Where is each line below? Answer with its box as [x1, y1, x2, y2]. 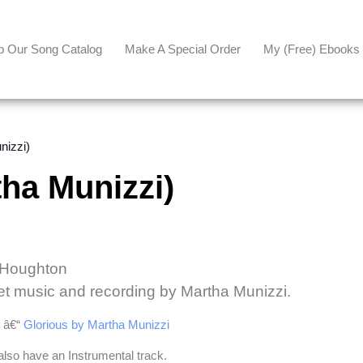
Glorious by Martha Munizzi [23, 318, 169, 332]
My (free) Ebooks [263, 42, 360, 57]
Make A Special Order [124, 42, 241, 57]
